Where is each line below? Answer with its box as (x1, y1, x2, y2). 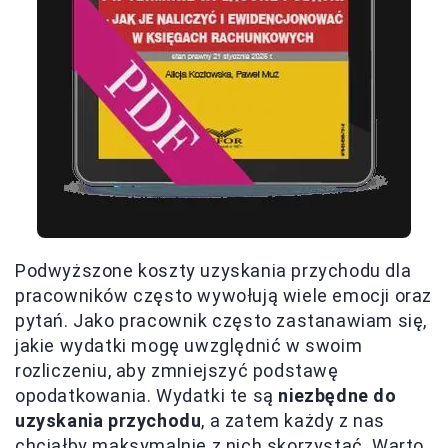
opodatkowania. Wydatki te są (15, 385, 279, 407)
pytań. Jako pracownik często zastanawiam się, (15, 310, 428, 332)
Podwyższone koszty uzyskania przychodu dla (15, 260, 412, 282)
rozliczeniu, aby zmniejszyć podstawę (15, 360, 339, 382)
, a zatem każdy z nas (201, 410, 386, 432)
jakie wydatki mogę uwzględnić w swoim (15, 335, 363, 357)
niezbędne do (278, 385, 397, 407)
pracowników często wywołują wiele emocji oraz (15, 285, 433, 307)
